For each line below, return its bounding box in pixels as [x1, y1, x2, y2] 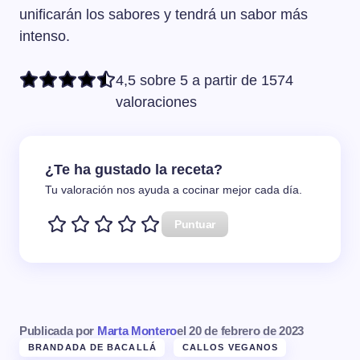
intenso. [19, 28, 70, 45]
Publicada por [19, 323, 97, 337]
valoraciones [116, 94, 197, 111]
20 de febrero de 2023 [189, 323, 305, 337]
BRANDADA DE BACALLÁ [28, 342, 157, 352]
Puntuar [174, 217, 216, 231]
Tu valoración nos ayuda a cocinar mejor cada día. [45, 183, 302, 196]
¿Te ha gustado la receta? [45, 162, 223, 178]
